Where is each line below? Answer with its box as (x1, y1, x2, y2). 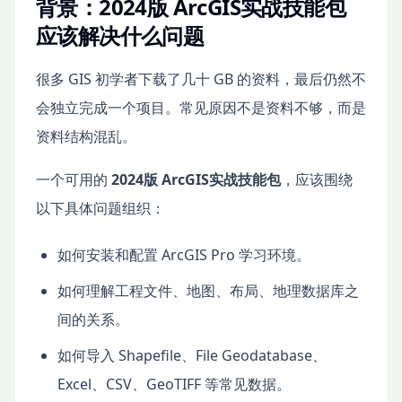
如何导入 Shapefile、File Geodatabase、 (57, 345, 327, 365)
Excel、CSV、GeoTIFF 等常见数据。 (57, 373, 291, 394)
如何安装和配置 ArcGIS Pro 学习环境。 (57, 244, 310, 265)
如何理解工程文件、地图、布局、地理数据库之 (57, 280, 359, 301)
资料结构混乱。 (36, 126, 136, 146)
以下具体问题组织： (36, 197, 165, 218)
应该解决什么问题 (36, 20, 205, 50)
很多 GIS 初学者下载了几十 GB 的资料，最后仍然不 (36, 68, 366, 89)
